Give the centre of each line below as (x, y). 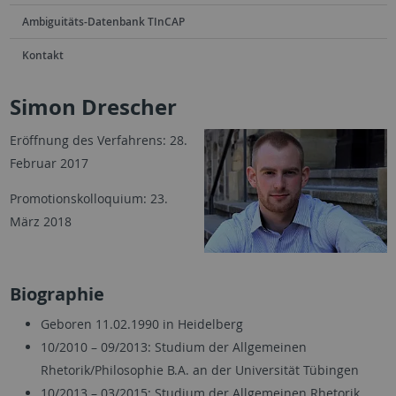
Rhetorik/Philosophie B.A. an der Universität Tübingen (199, 369)
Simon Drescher (93, 107)
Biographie (57, 293)
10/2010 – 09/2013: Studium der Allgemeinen (173, 346)
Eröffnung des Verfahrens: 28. (98, 140)
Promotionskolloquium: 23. (88, 198)
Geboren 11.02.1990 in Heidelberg (141, 324)
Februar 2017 (49, 163)
